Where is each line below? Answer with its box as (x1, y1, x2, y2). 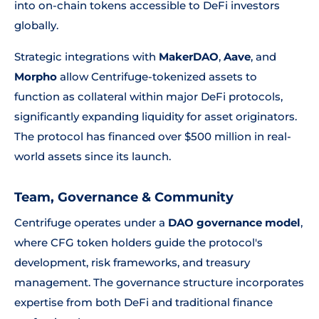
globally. (14, 19, 58, 32)
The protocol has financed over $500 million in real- (14, 130, 291, 143)
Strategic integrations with (14, 50, 159, 63)
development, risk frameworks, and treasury (14, 256, 250, 269)
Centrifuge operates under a (14, 216, 168, 229)
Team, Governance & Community (14, 189, 234, 205)
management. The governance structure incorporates (14, 276, 304, 289)
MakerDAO (159, 50, 219, 63)
